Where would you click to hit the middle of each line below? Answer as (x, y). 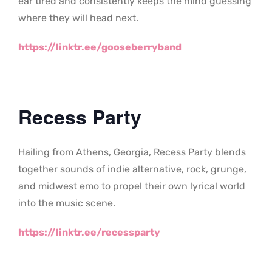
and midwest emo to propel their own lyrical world (132, 186)
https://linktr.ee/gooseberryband (100, 47)
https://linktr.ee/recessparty (89, 233)
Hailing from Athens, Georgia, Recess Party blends (132, 152)
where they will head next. (78, 18)
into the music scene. (67, 203)
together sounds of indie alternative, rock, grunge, (132, 169)
